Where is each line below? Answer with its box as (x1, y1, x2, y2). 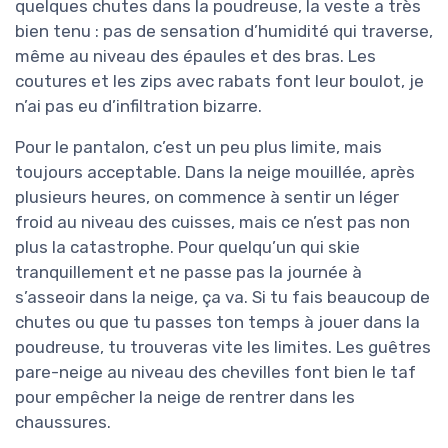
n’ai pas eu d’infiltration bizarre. (15, 96, 262, 117)
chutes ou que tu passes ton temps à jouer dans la (15, 312, 420, 333)
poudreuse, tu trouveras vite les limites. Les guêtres (15, 337, 431, 358)
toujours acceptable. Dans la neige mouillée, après (15, 162, 415, 183)
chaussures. (15, 412, 111, 433)
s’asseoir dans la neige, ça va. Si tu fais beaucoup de (15, 287, 430, 308)
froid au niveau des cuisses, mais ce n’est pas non (15, 212, 410, 233)
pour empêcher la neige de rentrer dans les (15, 387, 355, 408)
